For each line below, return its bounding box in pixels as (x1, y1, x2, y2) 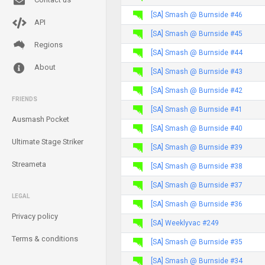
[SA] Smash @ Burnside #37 (151, 180, 243, 189)
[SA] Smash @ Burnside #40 (151, 124, 243, 132)
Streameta (12, 160, 46, 169)
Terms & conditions (12, 234, 78, 243)
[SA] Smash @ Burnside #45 (151, 29, 243, 38)
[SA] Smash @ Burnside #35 (151, 237, 243, 246)
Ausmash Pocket (12, 115, 69, 124)
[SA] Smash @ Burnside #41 (151, 105, 243, 114)
